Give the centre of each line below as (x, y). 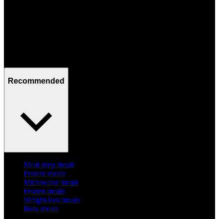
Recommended (36, 81)
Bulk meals (41, 209)
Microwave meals (51, 182)
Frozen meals (44, 191)
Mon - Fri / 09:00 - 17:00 (43, 63)
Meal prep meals (49, 165)
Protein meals (44, 174)
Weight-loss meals (51, 200)
